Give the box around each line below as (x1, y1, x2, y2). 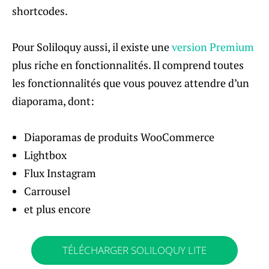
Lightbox (24, 147, 67, 162)
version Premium (172, 39, 254, 54)
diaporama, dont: (12, 93, 94, 108)
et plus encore (24, 201, 91, 216)
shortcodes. (12, 3, 68, 18)
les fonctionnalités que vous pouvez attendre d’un (12, 75, 249, 90)
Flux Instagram (24, 165, 96, 180)
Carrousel (24, 183, 70, 198)
